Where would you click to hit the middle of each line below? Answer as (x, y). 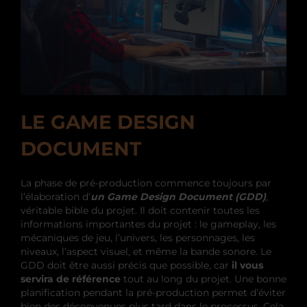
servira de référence (71, 279)
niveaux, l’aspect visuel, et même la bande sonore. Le (146, 252)
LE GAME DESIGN (108, 122)
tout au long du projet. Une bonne (204, 279)
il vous (247, 266)
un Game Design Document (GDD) (178, 197)
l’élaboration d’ (56, 197)
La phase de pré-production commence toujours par (146, 183)
